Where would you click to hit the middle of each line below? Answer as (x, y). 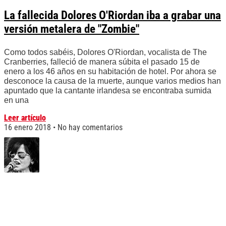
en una (16, 100)
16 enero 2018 (29, 128)
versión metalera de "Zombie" (72, 29)
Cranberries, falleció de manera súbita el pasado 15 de (102, 62)
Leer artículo (25, 118)
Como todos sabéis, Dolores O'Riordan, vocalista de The (105, 52)
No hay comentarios (89, 128)
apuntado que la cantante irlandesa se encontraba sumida (108, 91)
